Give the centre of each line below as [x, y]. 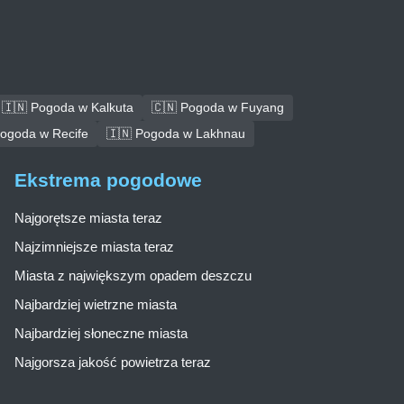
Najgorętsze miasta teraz [88, 218]
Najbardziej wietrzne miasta [96, 305]
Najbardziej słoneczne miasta [101, 334]
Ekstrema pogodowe [108, 180]
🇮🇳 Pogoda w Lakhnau [175, 134]
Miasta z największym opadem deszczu [133, 276]
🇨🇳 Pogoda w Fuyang [218, 108]
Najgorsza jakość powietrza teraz [113, 363]
